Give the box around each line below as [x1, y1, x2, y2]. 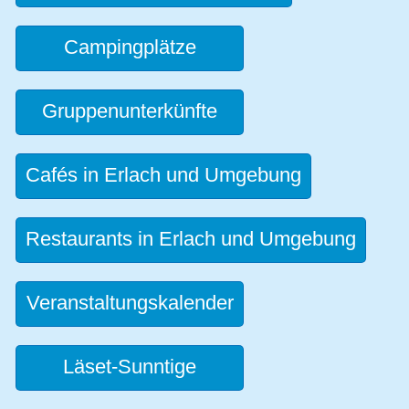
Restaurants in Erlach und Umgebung [26, 226, 356, 250]
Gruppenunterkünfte [42, 99, 217, 122]
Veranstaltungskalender [26, 290, 234, 314]
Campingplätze [63, 35, 196, 58]
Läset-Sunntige [63, 354, 196, 378]
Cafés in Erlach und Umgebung [26, 163, 301, 186]
